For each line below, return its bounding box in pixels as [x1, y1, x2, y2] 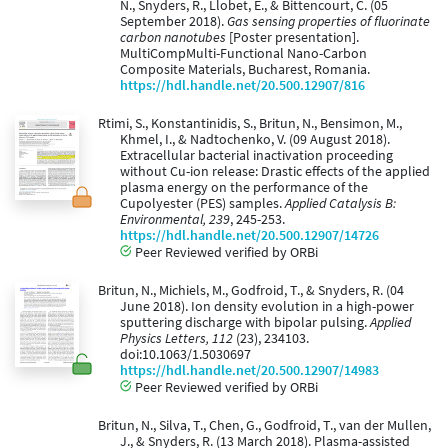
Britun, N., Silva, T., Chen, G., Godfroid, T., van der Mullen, [97, 417, 431, 435]
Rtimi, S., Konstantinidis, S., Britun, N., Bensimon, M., [97, 115, 402, 133]
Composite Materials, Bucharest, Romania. [120, 61, 370, 79]
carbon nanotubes [120, 29, 226, 47]
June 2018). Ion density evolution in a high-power [120, 298, 414, 316]
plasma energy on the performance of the [120, 179, 368, 197]
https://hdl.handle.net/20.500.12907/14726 [120, 227, 379, 245]
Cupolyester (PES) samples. [120, 195, 285, 213]
